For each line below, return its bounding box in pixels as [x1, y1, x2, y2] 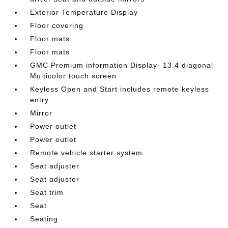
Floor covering [30, 21, 84, 30]
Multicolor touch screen [30, 72, 117, 80]
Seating [30, 215, 59, 223]
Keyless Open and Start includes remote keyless [30, 85, 210, 93]
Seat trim [30, 188, 64, 196]
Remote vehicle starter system [30, 149, 143, 157]
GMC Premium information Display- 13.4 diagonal [30, 61, 214, 69]
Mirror [30, 109, 53, 117]
